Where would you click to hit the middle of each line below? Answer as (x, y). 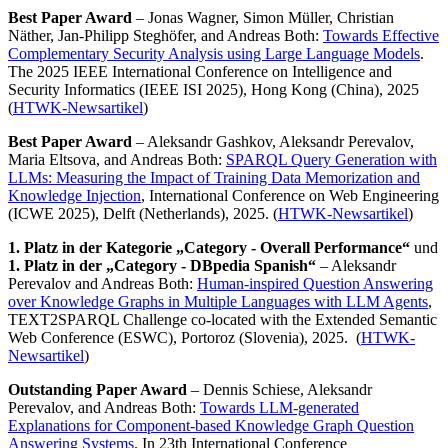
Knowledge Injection (74, 196)
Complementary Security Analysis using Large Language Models (214, 54)
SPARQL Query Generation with (331, 160)
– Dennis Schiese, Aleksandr (279, 390)
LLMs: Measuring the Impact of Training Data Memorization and (214, 178)
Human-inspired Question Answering (315, 284)
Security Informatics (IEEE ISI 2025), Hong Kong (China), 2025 (213, 90)
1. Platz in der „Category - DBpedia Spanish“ (162, 266)
